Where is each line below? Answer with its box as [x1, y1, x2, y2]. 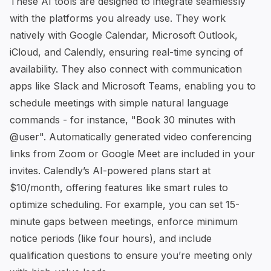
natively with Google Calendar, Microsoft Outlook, [10, 28, 238, 41]
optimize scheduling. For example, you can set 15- [10, 198, 240, 211]
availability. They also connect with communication [10, 62, 242, 75]
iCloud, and [10, 45, 64, 58]
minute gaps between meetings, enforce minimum [10, 215, 238, 227]
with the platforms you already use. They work [10, 11, 226, 24]
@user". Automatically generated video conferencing [10, 130, 252, 143]
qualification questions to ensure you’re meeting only [10, 249, 252, 261]
